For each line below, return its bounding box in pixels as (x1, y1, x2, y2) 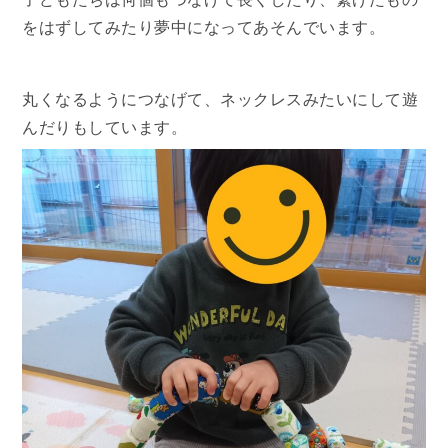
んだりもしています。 (22, 116, 188, 136)
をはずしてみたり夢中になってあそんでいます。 (22, 16, 386, 36)
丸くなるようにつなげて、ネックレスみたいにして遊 (22, 88, 419, 108)
